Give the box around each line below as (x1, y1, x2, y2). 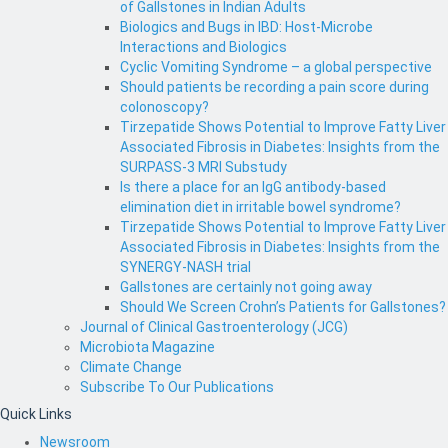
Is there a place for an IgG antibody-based (120, 179, 386, 196)
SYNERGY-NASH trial (120, 259, 251, 276)
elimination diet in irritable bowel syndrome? (120, 199, 401, 216)
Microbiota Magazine (80, 339, 215, 356)
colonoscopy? (120, 99, 209, 116)
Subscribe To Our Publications (80, 379, 274, 396)
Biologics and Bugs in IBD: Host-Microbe (120, 19, 373, 36)
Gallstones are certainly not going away (120, 279, 372, 296)
